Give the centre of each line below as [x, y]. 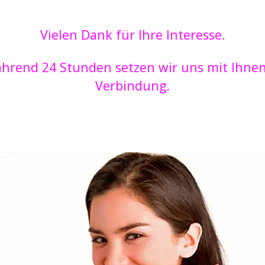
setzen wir [145, 67]
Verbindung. [132, 85]
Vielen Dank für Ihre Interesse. [132, 35]
